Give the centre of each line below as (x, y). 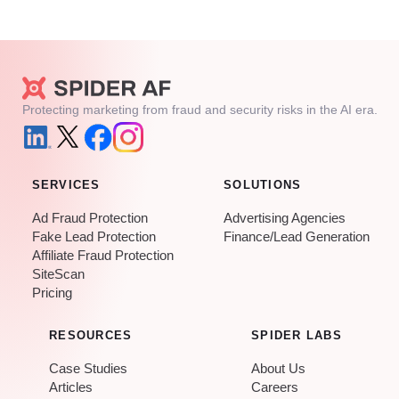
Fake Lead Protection (94, 236)
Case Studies (88, 368)
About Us (279, 368)
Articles (71, 387)
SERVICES (66, 185)
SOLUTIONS (263, 185)
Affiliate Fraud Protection (102, 255)
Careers (275, 387)
